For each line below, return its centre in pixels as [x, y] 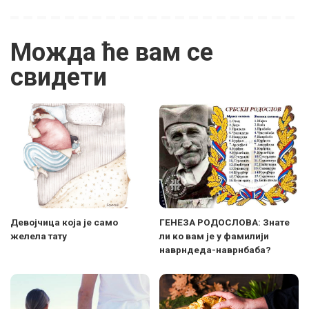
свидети [59, 78]
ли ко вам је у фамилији [214, 236]
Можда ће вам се [112, 53]
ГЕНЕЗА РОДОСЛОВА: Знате [225, 222]
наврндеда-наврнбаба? [215, 249]
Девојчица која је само [64, 222]
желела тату [39, 236]
